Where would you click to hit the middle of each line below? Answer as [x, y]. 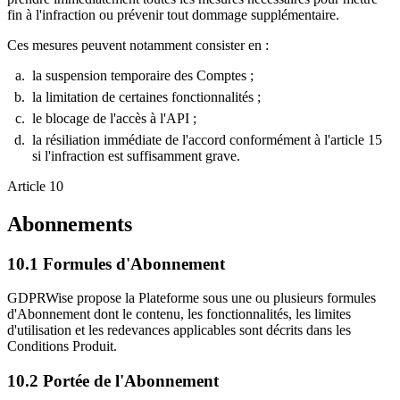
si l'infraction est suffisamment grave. [136, 155]
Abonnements [70, 224]
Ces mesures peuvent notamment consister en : [138, 45]
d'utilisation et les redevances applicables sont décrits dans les [179, 330]
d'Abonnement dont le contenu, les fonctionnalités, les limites [179, 314]
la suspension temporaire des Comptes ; [143, 75]
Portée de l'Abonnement [131, 380]
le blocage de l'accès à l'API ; [114, 118]
